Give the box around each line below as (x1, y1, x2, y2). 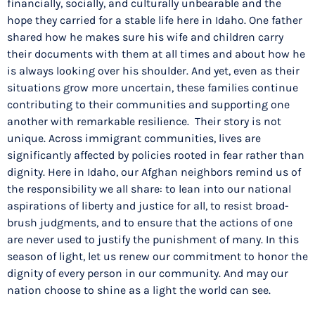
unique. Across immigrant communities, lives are (7, 131, 261, 146)
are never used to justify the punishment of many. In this (7, 233, 299, 247)
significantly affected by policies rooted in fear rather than (7, 148, 304, 162)
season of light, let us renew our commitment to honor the (7, 250, 308, 264)
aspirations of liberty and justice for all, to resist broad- (7, 199, 289, 213)
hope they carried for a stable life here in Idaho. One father (7, 13, 302, 27)
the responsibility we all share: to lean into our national (7, 182, 291, 196)
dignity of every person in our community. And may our (7, 266, 288, 281)
